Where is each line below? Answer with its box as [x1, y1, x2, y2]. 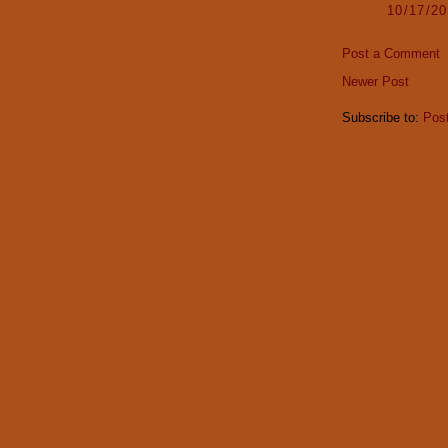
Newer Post [342, 74, 409, 90]
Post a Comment [342, 46, 440, 62]
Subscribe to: [342, 110, 423, 126]
